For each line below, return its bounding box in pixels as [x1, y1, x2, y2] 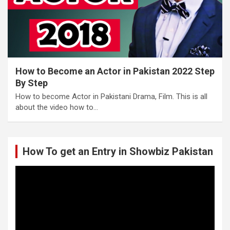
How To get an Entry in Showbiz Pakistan [23, 145, 213, 158]
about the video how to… [15, 102, 98, 112]
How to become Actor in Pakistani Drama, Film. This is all [15, 91, 207, 101]
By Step [15, 77, 48, 88]
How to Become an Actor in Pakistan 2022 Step [15, 65, 215, 76]
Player [15, 176, 35, 186]
